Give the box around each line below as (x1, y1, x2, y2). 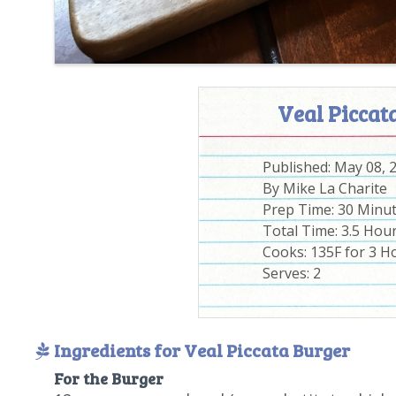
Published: (262, 157, 334, 178)
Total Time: (262, 221, 341, 241)
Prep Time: (262, 200, 338, 220)
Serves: (262, 263, 313, 284)
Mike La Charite (282, 179, 387, 199)
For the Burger (53, 368, 164, 390)
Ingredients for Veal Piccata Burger (53, 338, 350, 363)
